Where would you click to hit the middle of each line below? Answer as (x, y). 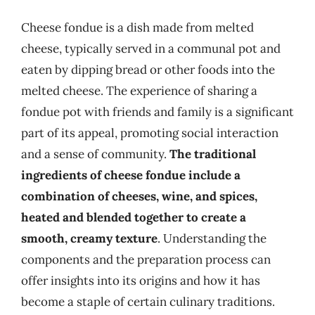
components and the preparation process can (146, 259)
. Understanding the (212, 238)
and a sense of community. (95, 154)
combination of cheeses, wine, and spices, (139, 196)
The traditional (213, 154)
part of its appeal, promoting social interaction (150, 133)
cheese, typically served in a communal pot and (151, 49)
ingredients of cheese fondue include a (131, 175)
